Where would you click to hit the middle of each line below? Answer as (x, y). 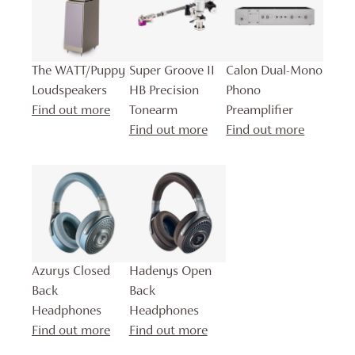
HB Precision (164, 92)
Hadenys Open (170, 272)
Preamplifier (260, 112)
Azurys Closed (71, 272)
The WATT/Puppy (78, 72)
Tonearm (153, 112)
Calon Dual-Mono (275, 72)
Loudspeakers (69, 92)
